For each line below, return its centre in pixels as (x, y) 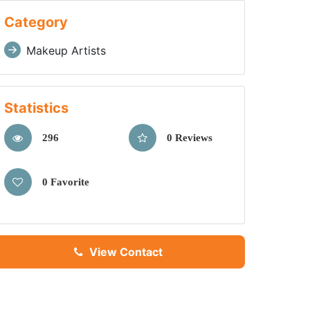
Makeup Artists (66, 51)
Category (36, 22)
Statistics (36, 108)
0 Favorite (65, 182)
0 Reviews (190, 138)
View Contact (125, 252)
